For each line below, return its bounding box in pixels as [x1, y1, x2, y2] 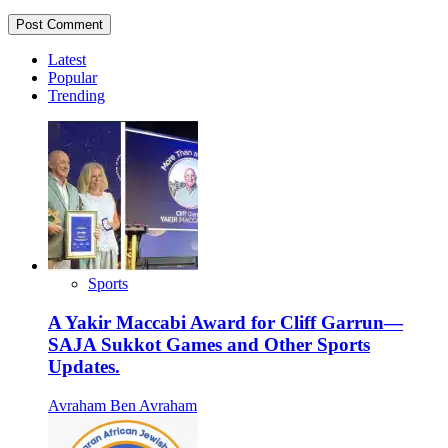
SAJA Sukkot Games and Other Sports [48, 333, 370, 355]
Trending [48, 87, 105, 105]
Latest [48, 51, 86, 69]
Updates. [48, 355, 120, 377]
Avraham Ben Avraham [48, 396, 197, 414]
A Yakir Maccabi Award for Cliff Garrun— [48, 311, 403, 333]
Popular [48, 69, 97, 87]
